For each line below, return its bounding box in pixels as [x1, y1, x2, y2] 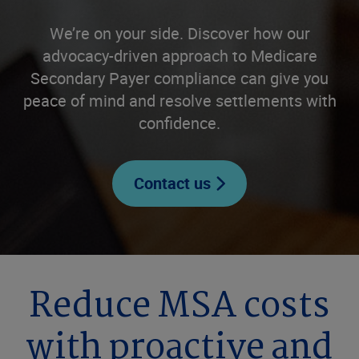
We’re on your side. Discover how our [49, 22, 310, 44]
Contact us [134, 172, 212, 194]
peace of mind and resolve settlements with [22, 90, 337, 111]
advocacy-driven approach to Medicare [42, 45, 317, 67]
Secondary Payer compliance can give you [30, 67, 329, 89]
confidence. [139, 112, 220, 134]
